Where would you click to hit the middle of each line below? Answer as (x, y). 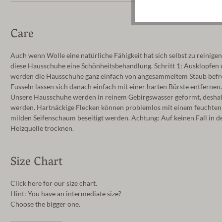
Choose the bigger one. (45, 204)
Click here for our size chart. (54, 183)
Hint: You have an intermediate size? (66, 194)
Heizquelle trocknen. (42, 128)
